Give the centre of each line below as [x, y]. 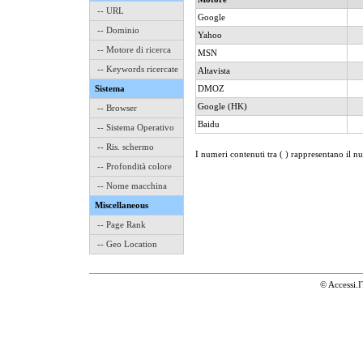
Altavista [214, 70]
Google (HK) [222, 106]
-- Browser [117, 108]
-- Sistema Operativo [136, 127]
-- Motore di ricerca [134, 49]
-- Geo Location [127, 244]
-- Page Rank [122, 224]
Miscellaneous [122, 205]
